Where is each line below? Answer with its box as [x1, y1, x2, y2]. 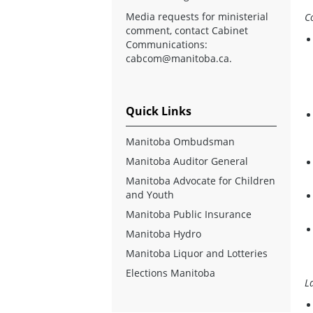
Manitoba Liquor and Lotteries [126, 246, 268, 260]
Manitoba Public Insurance [126, 207, 252, 221]
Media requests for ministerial [126, 9, 268, 23]
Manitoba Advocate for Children [126, 173, 275, 187]
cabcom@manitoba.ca [126, 51, 229, 65]
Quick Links [126, 103, 191, 119]
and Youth [126, 187, 174, 201]
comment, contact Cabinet [126, 23, 248, 37]
